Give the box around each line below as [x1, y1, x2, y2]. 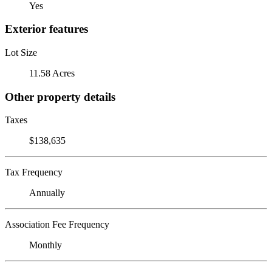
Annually [29, 188, 65, 199]
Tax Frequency [5, 167, 63, 178]
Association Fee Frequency [5, 219, 109, 230]
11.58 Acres [29, 67, 75, 78]
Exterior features [5, 22, 88, 36]
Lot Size [5, 47, 37, 58]
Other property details [5, 90, 115, 103]
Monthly [29, 240, 62, 251]
